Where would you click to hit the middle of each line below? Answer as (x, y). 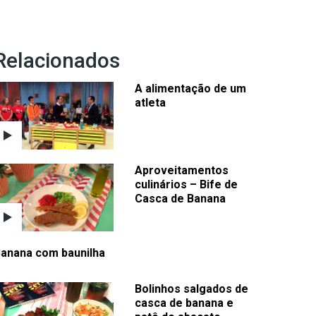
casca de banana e (184, 303)
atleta (150, 103)
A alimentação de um (190, 89)
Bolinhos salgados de (192, 288)
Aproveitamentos (182, 171)
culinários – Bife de (186, 185)
